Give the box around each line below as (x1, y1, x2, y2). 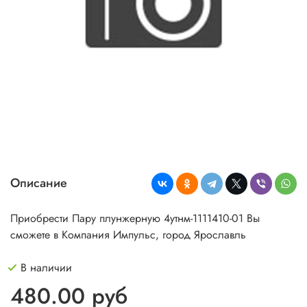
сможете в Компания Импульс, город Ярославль (10, 226, 246, 243)
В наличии (21, 259, 72, 275)
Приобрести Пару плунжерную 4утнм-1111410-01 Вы (10, 210, 260, 226)
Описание (10, 174, 67, 193)
